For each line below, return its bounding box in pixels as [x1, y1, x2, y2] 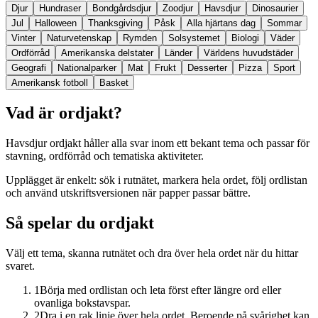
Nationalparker [57, 62, 116, 73]
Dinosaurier [252, 2, 298, 13]
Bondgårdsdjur [92, 2, 151, 13]
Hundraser [39, 2, 81, 13]
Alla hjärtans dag [187, 17, 256, 28]
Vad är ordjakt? [6, 104, 122, 123]
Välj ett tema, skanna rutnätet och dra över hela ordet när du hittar [6, 247, 298, 260]
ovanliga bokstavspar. [34, 297, 131, 309]
